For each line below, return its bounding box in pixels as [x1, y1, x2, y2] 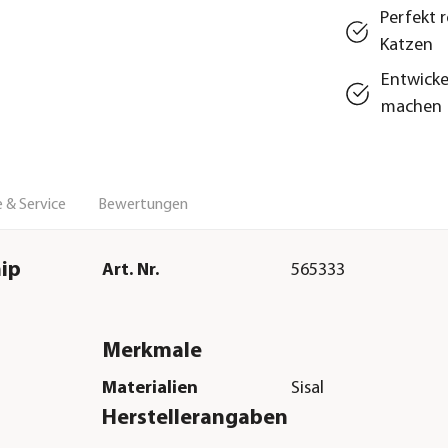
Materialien [101, 379, 198, 399]
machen [381, 97, 443, 117]
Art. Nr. [101, 260, 159, 280]
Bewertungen [98, 196, 188, 213]
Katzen [380, 35, 434, 55]
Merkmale [101, 339, 202, 363]
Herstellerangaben [101, 407, 288, 431]
